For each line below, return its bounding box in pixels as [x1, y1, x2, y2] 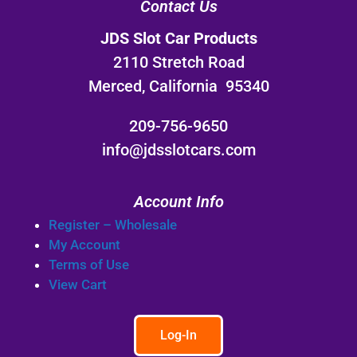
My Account [49, 236, 120, 253]
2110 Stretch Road [112, 52, 245, 72]
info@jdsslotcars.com [101, 139, 256, 159]
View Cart [49, 276, 107, 292]
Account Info [133, 191, 224, 211]
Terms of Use [49, 256, 129, 273]
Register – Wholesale [49, 216, 177, 233]
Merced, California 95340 [88, 76, 269, 96]
